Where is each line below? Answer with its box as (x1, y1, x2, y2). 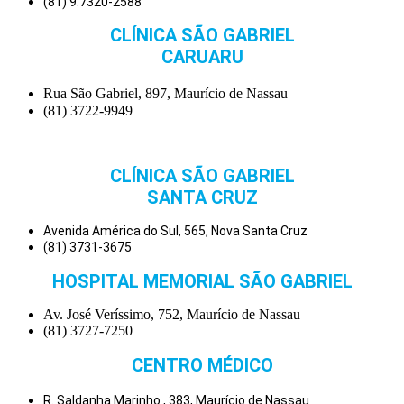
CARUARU (161, 46, 243, 69)
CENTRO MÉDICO (131, 354, 273, 376)
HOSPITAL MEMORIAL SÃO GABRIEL (51, 270, 353, 292)
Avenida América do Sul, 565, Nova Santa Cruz (43, 224, 308, 239)
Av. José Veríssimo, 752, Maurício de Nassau (43, 307, 300, 323)
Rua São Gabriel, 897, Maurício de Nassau (43, 86, 297, 102)
